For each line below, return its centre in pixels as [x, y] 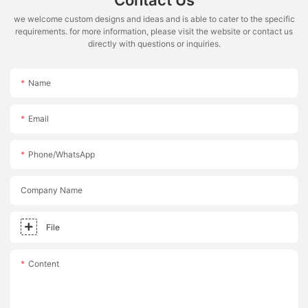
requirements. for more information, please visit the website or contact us [154, 31]
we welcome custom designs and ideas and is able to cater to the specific [154, 19]
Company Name [52, 190]
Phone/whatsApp [62, 155]
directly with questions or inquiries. [154, 43]
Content [44, 264]
